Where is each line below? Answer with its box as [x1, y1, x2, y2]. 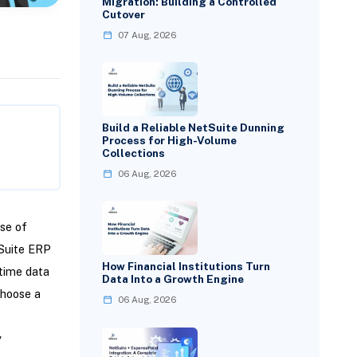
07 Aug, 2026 [118, 29, 177, 41]
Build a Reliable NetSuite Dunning [102, 121, 285, 135]
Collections [102, 147, 166, 160]
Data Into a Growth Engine [102, 273, 245, 286]
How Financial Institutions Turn [102, 260, 271, 273]
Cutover [102, 7, 146, 21]
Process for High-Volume [102, 134, 237, 147]
